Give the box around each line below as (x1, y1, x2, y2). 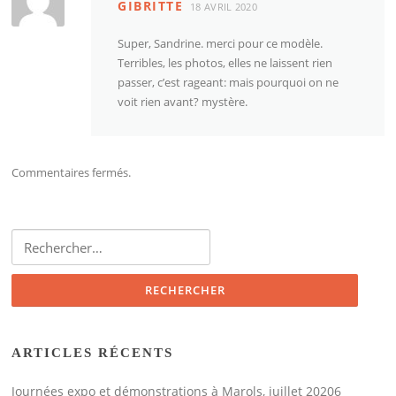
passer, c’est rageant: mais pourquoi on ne (118, 73, 339, 90)
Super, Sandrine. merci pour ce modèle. (118, 34, 324, 51)
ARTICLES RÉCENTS (11, 346, 174, 361)
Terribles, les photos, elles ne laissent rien (118, 54, 333, 71)
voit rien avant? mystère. (118, 93, 248, 110)
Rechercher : (11, 229, 76, 246)
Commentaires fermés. (11, 164, 132, 180)
